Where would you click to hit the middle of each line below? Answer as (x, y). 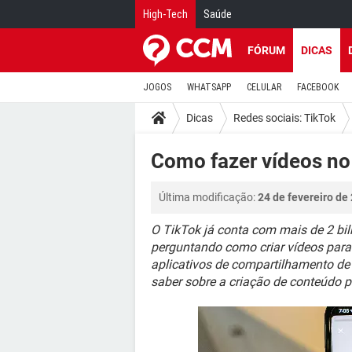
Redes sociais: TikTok (284, 117)
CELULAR (264, 87)
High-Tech (165, 14)
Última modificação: (208, 197)
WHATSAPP (209, 87)
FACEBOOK (318, 87)
